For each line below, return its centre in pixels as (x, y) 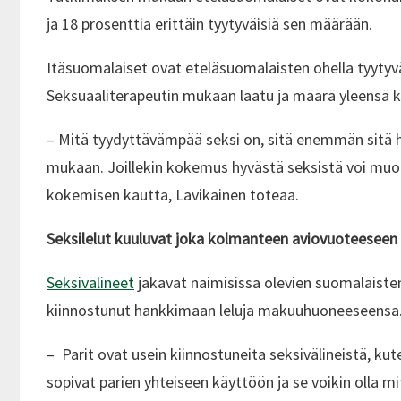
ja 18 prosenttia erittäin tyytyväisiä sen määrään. (209, 24)
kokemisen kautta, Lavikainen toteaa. (175, 195)
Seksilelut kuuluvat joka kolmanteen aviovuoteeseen (222, 239)
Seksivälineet (90, 283)
